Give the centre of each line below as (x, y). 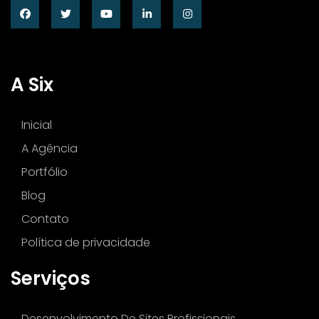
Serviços (51, 279)
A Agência (49, 149)
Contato (45, 219)
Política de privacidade (86, 243)
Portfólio (45, 172)
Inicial (37, 125)
